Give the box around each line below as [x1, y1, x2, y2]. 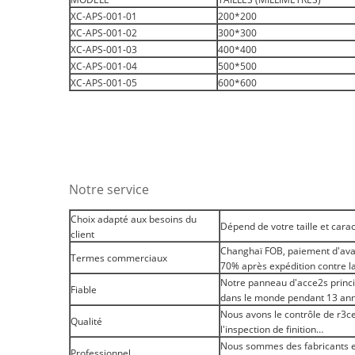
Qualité [71, 315, 102, 328]
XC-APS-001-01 [71, 10, 137, 23]
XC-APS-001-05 [71, 76, 137, 90]
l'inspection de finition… [220, 323, 323, 336]
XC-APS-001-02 [71, 26, 137, 40]
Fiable [71, 283, 97, 296]
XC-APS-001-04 [71, 59, 137, 73]
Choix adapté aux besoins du [71, 212, 197, 226]
